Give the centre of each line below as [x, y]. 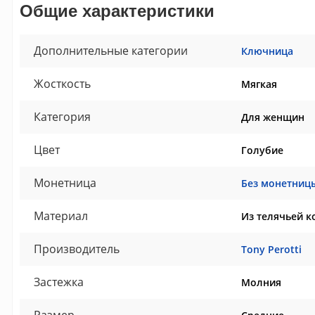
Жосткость [62, 84]
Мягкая [259, 84]
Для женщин [272, 117]
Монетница [65, 183]
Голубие [262, 150]
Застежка [58, 282]
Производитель [76, 249]
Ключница [267, 51]
